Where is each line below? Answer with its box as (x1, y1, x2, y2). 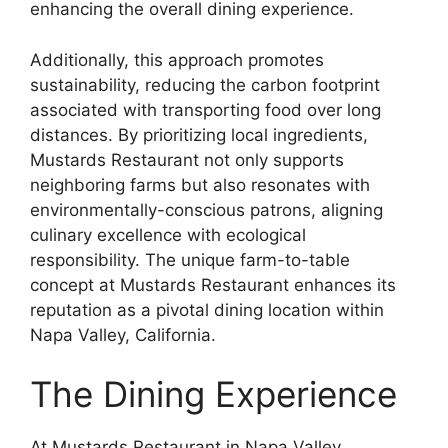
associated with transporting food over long (30, 99, 381, 120)
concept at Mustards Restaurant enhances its (30, 274, 396, 295)
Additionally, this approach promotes (30, 49, 324, 70)
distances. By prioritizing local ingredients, (30, 124, 368, 145)
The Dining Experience (30, 373, 397, 415)
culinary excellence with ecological (30, 224, 306, 245)
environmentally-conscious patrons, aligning (30, 199, 383, 220)
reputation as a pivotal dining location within (30, 299, 384, 320)
